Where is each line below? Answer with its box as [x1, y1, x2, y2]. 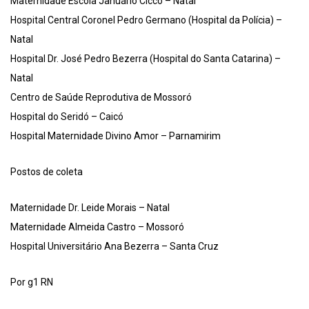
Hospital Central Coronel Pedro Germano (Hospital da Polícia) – [10, 14, 282, 26]
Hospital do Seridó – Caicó [10, 111, 123, 123]
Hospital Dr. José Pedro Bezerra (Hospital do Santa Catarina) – [10, 53, 281, 65]
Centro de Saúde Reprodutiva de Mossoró [10, 92, 192, 103]
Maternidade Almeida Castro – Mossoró [10, 221, 184, 233]
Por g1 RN [10, 277, 53, 288]
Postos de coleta [10, 166, 83, 178]
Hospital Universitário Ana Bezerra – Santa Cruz [10, 241, 219, 252]
